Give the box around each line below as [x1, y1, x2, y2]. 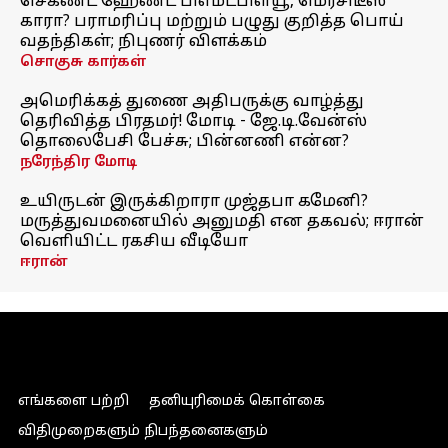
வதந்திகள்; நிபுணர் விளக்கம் [20, 32, 267, 52]
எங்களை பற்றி [17, 393, 129, 410]
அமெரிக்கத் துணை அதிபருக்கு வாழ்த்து [20, 92, 364, 112]
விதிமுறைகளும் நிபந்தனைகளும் [17, 423, 268, 440]
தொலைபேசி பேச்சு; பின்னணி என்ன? [20, 132, 349, 152]
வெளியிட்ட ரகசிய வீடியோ [20, 232, 248, 252]
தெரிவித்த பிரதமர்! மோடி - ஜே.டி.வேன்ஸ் [20, 112, 367, 132]
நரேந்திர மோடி [20, 154, 137, 171]
